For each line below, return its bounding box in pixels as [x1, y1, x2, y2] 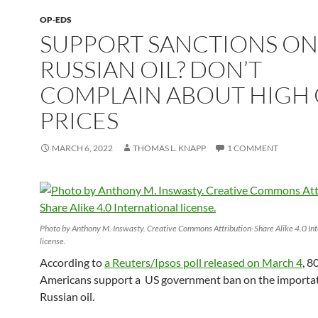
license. [40, 236, 66, 246]
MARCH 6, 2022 [52, 143, 113, 153]
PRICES [40, 106, 119, 135]
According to [40, 256, 104, 269]
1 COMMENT [227, 143, 278, 153]
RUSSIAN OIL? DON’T [40, 55, 262, 84]
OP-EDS [40, 14, 72, 25]
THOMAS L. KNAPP [133, 143, 206, 153]
